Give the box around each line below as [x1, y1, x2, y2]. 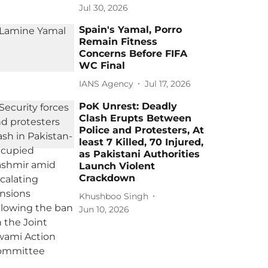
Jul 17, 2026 [145, 78, 191, 89]
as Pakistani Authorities [79, 148, 200, 160]
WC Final [79, 60, 126, 71]
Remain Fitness [79, 36, 158, 47]
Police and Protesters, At [79, 124, 205, 136]
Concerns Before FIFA [79, 48, 188, 59]
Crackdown [79, 172, 136, 184]
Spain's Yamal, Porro [79, 24, 182, 35]
